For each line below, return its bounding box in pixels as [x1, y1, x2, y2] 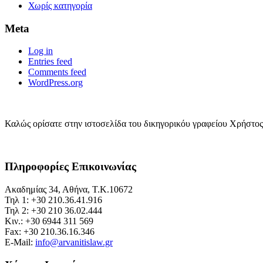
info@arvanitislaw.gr [35, 237, 113, 247]
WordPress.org [28, 77, 83, 88]
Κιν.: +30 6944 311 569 [5, 215, 93, 226]
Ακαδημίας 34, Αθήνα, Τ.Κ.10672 [5, 184, 133, 194]
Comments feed [28, 67, 86, 77]
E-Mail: [5, 237, 35, 247]
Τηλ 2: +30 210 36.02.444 [5, 205, 102, 215]
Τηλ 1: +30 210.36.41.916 [5, 194, 102, 205]
